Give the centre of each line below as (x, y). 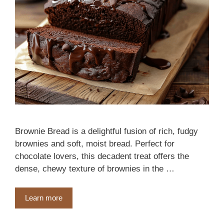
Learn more (44, 198)
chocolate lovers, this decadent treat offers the (102, 156)
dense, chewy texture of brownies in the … (95, 168)
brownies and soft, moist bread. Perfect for (95, 143)
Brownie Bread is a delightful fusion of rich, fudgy (106, 131)
